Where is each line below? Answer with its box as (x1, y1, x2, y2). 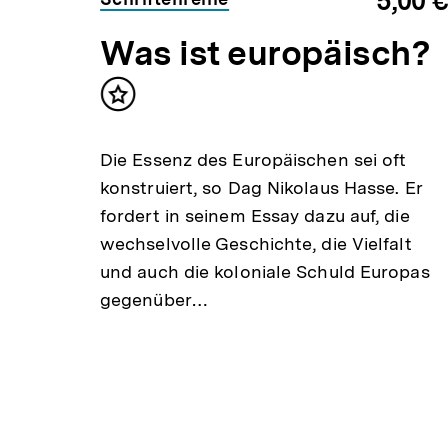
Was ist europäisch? (99, 32, 431, 75)
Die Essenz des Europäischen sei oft (99, 149, 407, 171)
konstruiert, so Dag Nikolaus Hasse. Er (99, 177, 422, 199)
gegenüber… (99, 289, 208, 311)
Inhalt (117, 92, 167, 114)
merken (117, 112, 181, 134)
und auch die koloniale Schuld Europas (99, 261, 430, 283)
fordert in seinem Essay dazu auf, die (99, 205, 410, 227)
